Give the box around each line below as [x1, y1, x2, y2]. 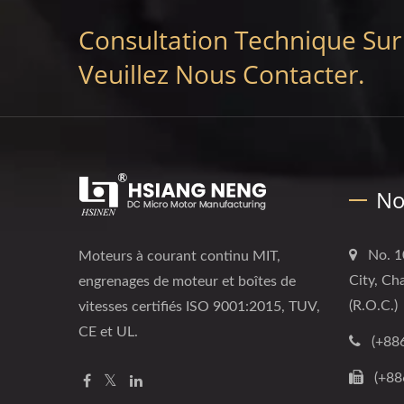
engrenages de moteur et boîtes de [78, 273, 296, 289]
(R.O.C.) [349, 298, 398, 313]
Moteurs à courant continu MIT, [78, 248, 280, 263]
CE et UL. [78, 324, 138, 339]
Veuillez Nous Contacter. [78, 56, 364, 91]
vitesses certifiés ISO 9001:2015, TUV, [78, 298, 320, 314]
